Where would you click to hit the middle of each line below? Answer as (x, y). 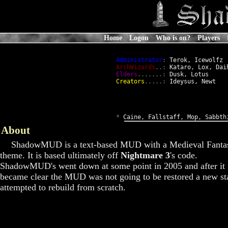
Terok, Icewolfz (194, 60)
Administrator (139, 60)
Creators (130, 81)
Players (209, 38)
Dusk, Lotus (187, 74)
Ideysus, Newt (191, 81)
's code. (184, 155)
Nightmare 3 (145, 155)
